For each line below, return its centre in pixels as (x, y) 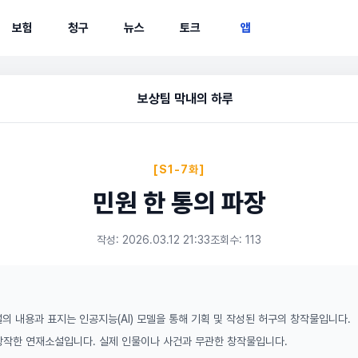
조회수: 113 (236, 240)
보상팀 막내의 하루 (185, 99)
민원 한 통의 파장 (179, 203)
